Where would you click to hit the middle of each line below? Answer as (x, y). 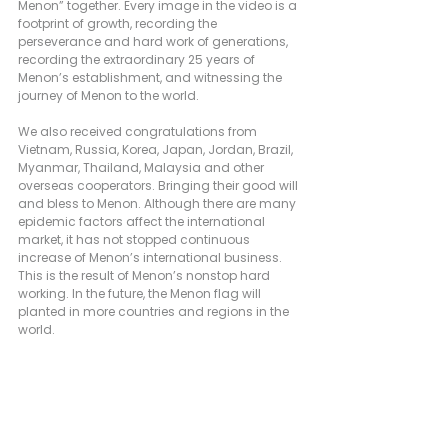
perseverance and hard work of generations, (154, 41)
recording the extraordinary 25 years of (138, 59)
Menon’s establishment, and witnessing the (151, 77)
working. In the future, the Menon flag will (141, 293)
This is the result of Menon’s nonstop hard (145, 275)
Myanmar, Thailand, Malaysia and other (142, 167)
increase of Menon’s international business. (151, 257)
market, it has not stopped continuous (135, 239)
